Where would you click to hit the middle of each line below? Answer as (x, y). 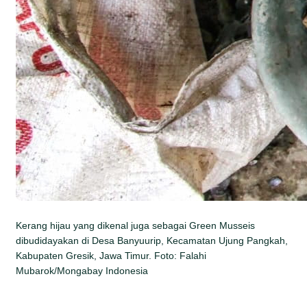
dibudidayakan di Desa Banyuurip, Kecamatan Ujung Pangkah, (152, 240)
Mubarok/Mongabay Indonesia (82, 270)
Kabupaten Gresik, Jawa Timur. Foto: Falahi (111, 255)
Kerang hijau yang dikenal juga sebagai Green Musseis (136, 225)
